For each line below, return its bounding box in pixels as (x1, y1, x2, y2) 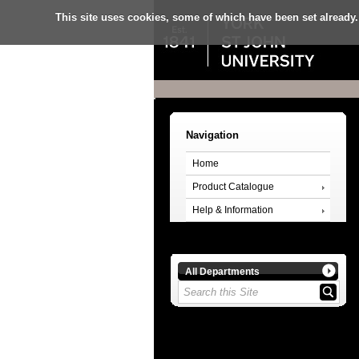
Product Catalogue (192, 181, 274, 192)
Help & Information (192, 204, 273, 215)
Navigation (186, 130, 239, 141)
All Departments (185, 265, 260, 276)
